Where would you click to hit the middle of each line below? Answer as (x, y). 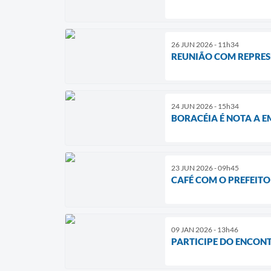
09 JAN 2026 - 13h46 (205, 229)
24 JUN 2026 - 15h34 (205, 106)
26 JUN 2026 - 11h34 (205, 44)
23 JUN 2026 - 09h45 (205, 168)
